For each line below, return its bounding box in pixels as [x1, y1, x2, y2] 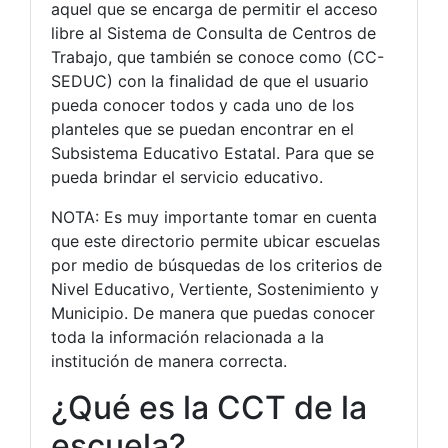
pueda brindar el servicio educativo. [51, 166, 323, 187]
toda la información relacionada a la [51, 326, 324, 347]
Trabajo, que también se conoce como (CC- [51, 46, 384, 67]
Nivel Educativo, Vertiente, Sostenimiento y [51, 278, 379, 299]
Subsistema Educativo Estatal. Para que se [51, 142, 374, 163]
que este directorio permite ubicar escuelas [51, 230, 380, 251]
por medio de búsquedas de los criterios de [51, 254, 382, 275]
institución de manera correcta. [51, 350, 287, 371]
